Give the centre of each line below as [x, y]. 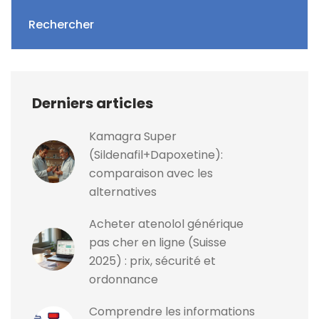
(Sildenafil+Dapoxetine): [156, 155]
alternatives [123, 192]
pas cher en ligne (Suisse [158, 243]
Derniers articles [93, 104]
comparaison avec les [151, 174]
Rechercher [61, 24]
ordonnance [124, 280]
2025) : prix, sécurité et [152, 261]
